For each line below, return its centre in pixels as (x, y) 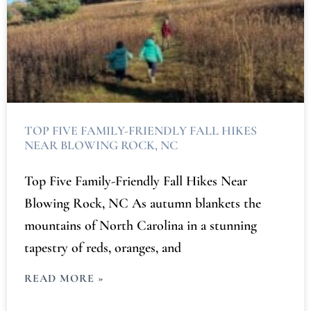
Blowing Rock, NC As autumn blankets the (143, 203)
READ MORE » (64, 278)
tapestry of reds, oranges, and (103, 248)
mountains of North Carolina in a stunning (141, 226)
